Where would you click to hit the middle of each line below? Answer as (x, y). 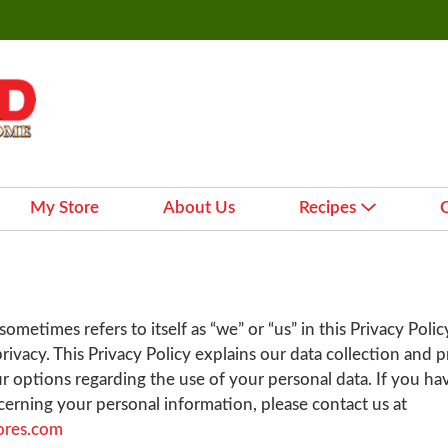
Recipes (327, 207)
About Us (199, 207)
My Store (64, 207)
